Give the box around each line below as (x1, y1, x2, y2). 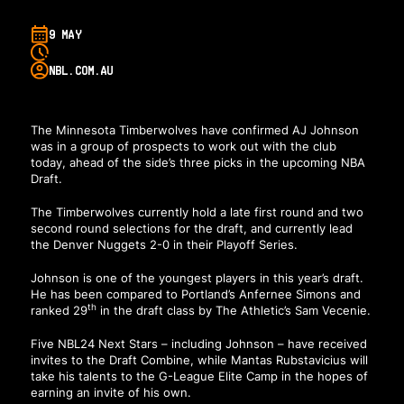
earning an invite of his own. (30, 384, 191, 399)
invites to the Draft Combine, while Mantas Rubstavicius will (30, 352, 368, 367)
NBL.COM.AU (48, 63, 114, 78)
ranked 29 (30, 302, 87, 317)
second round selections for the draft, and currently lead (30, 221, 353, 236)
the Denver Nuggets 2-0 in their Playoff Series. (30, 237, 298, 252)
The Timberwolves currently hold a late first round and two (30, 205, 363, 220)
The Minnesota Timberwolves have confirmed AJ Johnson (30, 123, 359, 138)
